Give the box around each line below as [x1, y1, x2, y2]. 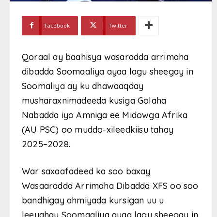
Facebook [45, 21, 70, 29]
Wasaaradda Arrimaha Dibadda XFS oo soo [22, 180, 199, 191]
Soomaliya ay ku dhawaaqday [22, 80, 144, 92]
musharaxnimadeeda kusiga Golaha [22, 94, 167, 106]
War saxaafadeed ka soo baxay [22, 165, 151, 177]
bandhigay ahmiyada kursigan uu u [22, 194, 164, 206]
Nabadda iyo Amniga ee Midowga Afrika [22, 109, 188, 121]
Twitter [108, 21, 127, 29]
